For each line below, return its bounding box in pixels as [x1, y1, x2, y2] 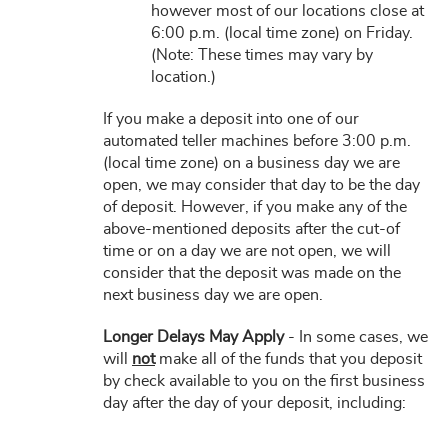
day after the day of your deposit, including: [103, 395, 406, 411]
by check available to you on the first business [103, 373, 425, 389]
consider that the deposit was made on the [103, 265, 401, 281]
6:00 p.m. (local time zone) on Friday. [151, 25, 413, 41]
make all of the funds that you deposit [155, 351, 422, 367]
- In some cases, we [288, 329, 428, 345]
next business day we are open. [103, 287, 323, 303]
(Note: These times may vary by [151, 47, 373, 63]
